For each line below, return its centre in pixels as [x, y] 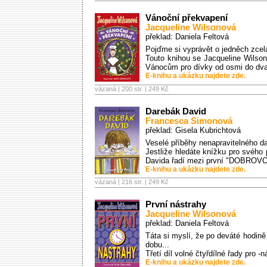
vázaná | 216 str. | [122, 182]
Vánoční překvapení [187, 18]
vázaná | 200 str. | [122, 89]
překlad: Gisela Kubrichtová [193, 130]
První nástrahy [176, 204]
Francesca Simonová [189, 121]
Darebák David [176, 111]
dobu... [157, 245]
